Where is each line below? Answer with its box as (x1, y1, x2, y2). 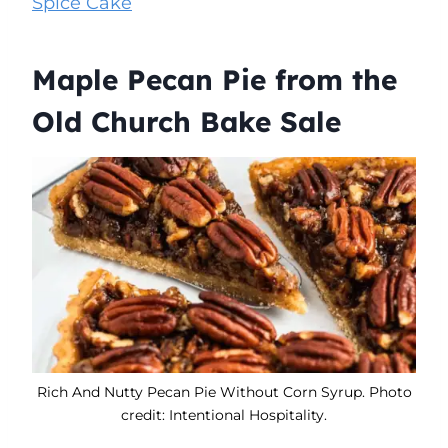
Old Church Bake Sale (32, 103, 341, 139)
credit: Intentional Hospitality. (121, 405, 327, 424)
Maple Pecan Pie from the (32, 61, 397, 97)
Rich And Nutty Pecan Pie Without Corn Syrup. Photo (36, 382, 412, 401)
